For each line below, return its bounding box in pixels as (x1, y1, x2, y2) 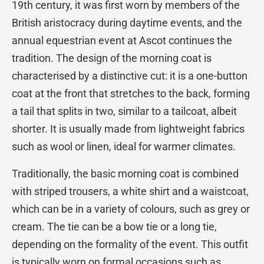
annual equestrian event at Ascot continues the (12, 34, 232, 47)
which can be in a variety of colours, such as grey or (12, 203, 250, 215)
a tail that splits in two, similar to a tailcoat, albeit (12, 105, 237, 117)
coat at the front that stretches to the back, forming (12, 87, 250, 100)
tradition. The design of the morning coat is (12, 52, 212, 64)
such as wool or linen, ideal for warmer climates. (12, 140, 236, 153)
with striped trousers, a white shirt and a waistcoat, (12, 185, 249, 197)
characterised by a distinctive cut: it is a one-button (12, 70, 247, 82)
